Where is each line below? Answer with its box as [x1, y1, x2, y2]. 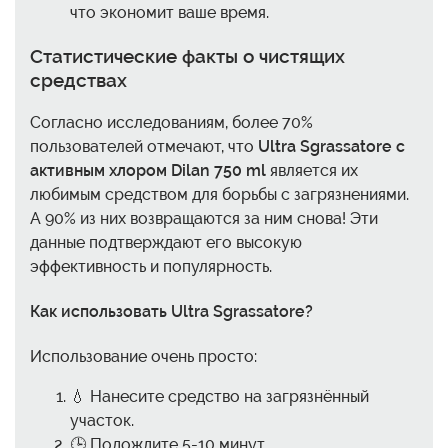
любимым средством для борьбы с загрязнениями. [30, 184, 409, 204]
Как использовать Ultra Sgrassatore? [30, 301, 313, 321]
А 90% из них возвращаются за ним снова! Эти [30, 208, 378, 228]
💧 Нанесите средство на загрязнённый [70, 387, 369, 407]
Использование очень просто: [30, 347, 257, 367]
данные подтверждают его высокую [30, 232, 302, 252]
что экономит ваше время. [70, 3, 269, 23]
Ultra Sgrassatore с [258, 136, 405, 156]
